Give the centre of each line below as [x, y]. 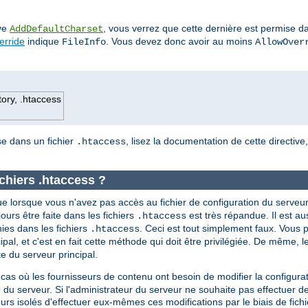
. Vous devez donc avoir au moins [180, 42]
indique [43, 42]
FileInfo [84, 42]
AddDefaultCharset [56, 29]
